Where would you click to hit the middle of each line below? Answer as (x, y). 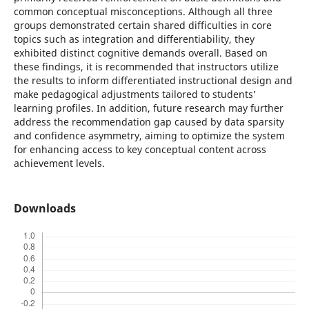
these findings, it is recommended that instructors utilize (146, 66)
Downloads (44, 208)
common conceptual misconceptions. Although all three (143, 11)
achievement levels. (59, 163)
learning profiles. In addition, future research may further (148, 108)
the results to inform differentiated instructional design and (153, 80)
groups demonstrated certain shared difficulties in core (142, 25)
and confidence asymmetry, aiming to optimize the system (149, 135)
